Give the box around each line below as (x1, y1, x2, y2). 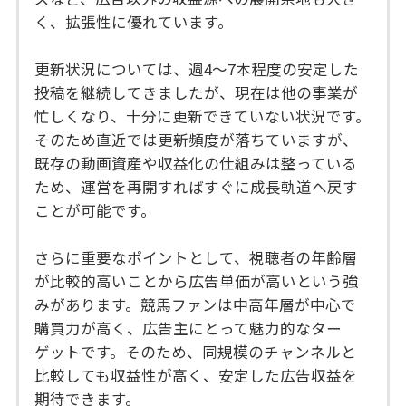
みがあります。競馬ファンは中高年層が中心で (34, 294, 357, 316)
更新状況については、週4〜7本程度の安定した (34, 58, 360, 81)
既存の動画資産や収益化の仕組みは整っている (34, 152, 358, 175)
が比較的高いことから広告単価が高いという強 (34, 270, 359, 293)
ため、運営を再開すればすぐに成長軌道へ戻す (34, 176, 359, 198)
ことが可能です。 (34, 199, 157, 222)
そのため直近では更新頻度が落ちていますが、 (34, 129, 359, 151)
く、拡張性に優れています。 (34, 11, 234, 34)
